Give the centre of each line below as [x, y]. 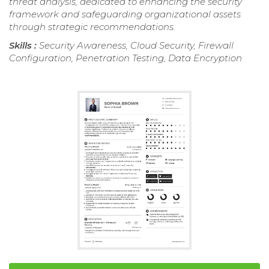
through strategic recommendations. [92, 26]
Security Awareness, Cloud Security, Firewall [136, 45]
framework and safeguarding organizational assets [125, 14]
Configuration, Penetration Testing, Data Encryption [125, 58]
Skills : [24, 45]
